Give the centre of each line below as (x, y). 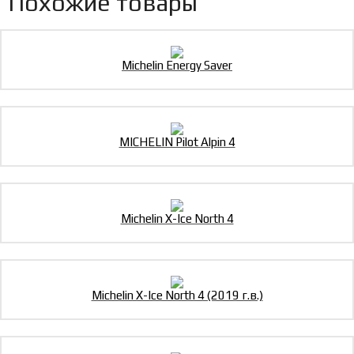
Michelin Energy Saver (177, 66)
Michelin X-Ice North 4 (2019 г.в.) (177, 296)
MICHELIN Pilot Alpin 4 (177, 142)
